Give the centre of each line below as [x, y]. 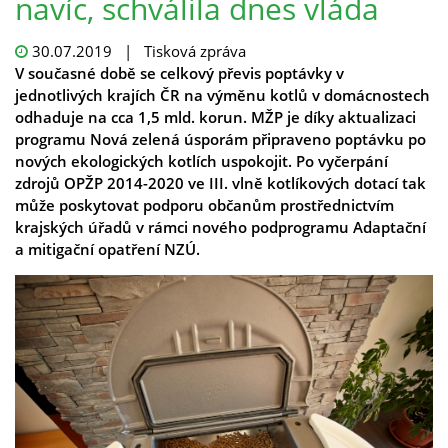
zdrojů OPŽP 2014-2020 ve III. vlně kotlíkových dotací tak [220, 183]
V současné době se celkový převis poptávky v [179, 73]
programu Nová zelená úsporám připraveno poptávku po [220, 139]
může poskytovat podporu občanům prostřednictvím [204, 205]
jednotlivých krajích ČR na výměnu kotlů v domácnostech [222, 95]
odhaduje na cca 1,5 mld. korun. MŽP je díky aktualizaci [215, 117]
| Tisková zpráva [179, 51]
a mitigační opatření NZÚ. [107, 249]
